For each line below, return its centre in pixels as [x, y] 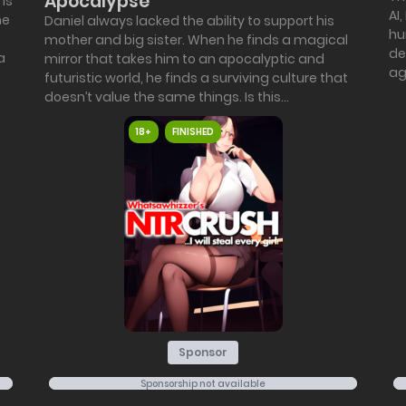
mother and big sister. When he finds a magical [196, 40]
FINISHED [193, 132]
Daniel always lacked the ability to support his [189, 21]
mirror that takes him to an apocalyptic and [184, 59]
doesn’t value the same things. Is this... [167, 97]
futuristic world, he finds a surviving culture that [196, 78]
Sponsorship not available [203, 383]
